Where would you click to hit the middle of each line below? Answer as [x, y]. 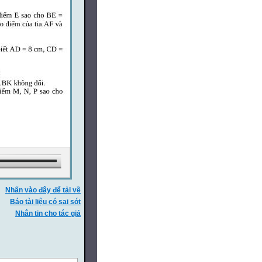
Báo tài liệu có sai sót [45, 202]
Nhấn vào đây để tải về [43, 190]
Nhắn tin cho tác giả [48, 213]
